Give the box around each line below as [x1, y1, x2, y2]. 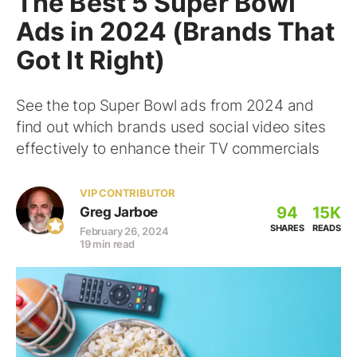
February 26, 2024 [80, 225, 169, 237]
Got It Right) [16, 45, 166, 76]
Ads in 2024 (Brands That [16, 16, 335, 47]
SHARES [269, 222, 304, 233]
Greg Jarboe [80, 204, 158, 220]
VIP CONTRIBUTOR [80, 186, 175, 199]
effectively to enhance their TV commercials [16, 139, 320, 158]
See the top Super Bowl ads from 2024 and [16, 96, 314, 115]
